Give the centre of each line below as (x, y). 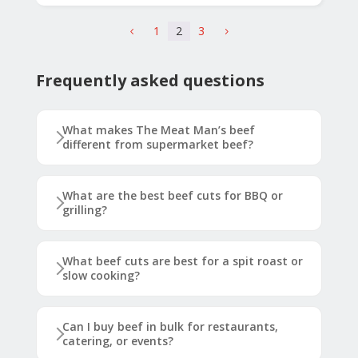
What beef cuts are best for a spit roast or (182, 261)
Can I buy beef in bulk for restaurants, (170, 327)
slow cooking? (101, 276)
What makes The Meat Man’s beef (158, 130)
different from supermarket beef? (157, 145)
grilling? (84, 210)
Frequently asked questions (150, 81)
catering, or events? (117, 341)
